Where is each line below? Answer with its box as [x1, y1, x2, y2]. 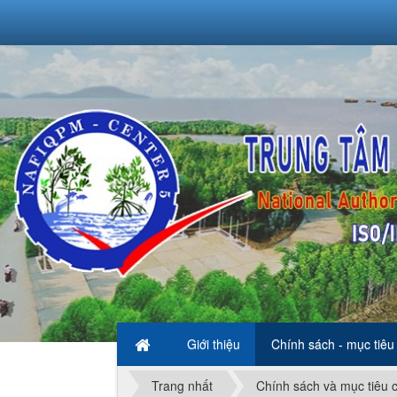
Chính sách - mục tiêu [271, 335, 394, 353]
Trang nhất [152, 377, 213, 395]
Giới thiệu [187, 335, 240, 353]
